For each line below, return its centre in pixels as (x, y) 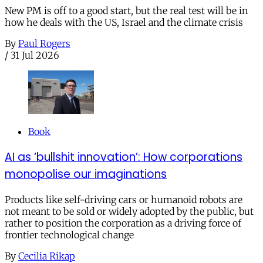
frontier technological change (69, 235)
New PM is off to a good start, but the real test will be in (126, 10)
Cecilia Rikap (47, 256)
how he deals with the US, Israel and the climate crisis (124, 22)
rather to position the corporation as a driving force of (123, 223)
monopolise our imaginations (86, 174)
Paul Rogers (44, 43)
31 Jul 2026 (35, 55)
